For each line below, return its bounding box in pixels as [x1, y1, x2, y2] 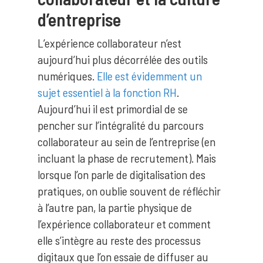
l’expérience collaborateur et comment [38, 217, 211, 231]
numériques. [38, 69, 97, 83]
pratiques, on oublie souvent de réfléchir [38, 184, 221, 198]
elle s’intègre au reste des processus [38, 233, 201, 247]
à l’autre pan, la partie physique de [38, 200, 192, 214]
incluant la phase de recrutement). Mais [38, 151, 216, 165]
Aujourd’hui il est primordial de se [38, 102, 188, 116]
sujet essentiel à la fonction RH [38, 85, 177, 99]
